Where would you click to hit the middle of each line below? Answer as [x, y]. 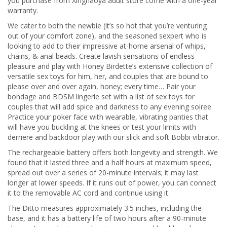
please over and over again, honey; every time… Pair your [102, 86]
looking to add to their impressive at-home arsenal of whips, [107, 46]
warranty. [23, 10]
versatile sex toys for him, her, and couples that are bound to [108, 76]
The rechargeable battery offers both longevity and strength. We [113, 152]
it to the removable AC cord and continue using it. [89, 193]
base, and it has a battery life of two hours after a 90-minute [107, 218]
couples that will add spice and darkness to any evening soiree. [110, 107]
